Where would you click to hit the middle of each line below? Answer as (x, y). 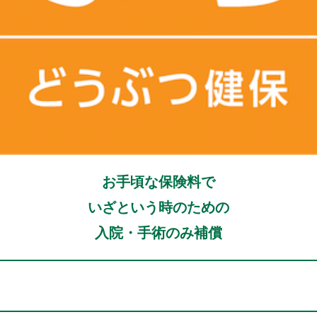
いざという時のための (158, 207)
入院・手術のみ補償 (158, 232)
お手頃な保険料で (158, 181)
